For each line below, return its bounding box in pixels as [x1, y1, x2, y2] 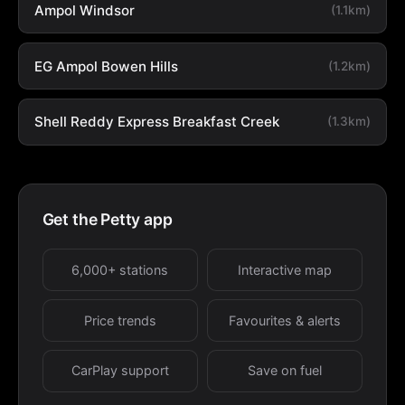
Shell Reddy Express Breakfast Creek [33, 113, 279, 131]
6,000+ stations [71, 261, 169, 278]
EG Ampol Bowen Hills [33, 57, 178, 75]
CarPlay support [71, 363, 169, 379]
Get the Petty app [42, 210, 173, 230]
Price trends [83, 312, 156, 328]
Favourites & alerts [229, 312, 342, 328]
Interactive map [238, 261, 333, 278]
